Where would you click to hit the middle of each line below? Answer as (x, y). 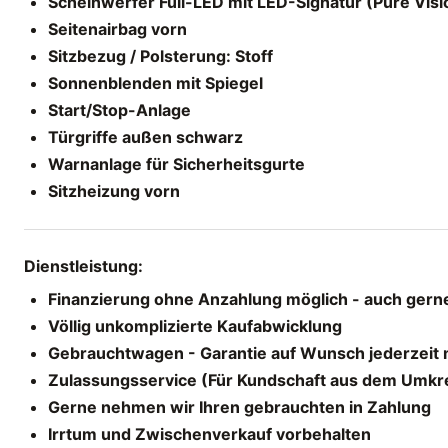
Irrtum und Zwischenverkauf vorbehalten (209, 433)
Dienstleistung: (83, 265)
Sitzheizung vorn (114, 190)
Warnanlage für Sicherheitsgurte (176, 163)
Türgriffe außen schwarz (145, 136)
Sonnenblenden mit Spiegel (155, 82)
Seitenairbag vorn (117, 28)
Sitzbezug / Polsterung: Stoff (160, 55)
